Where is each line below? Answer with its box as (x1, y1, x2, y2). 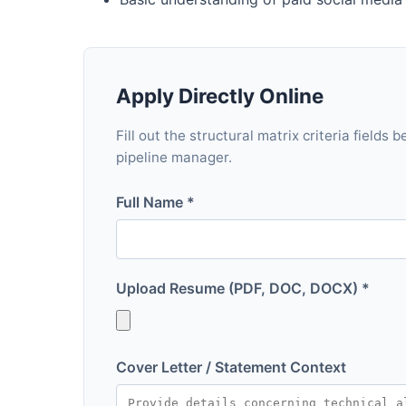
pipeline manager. (116, 148, 232, 166)
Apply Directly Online (116, 82, 324, 108)
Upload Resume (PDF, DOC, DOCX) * (116, 278, 370, 297)
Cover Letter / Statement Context (116, 357, 346, 376)
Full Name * (116, 192, 195, 211)
